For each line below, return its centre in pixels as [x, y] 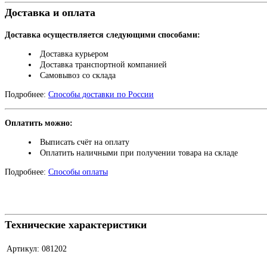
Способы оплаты [78, 172]
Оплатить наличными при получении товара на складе [139, 153]
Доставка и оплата [50, 13]
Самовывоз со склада [78, 76]
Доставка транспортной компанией [103, 65]
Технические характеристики [76, 225]
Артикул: [23, 249]
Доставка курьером [74, 54]
